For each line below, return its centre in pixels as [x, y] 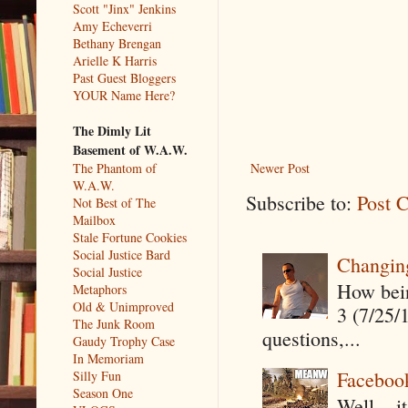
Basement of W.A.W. [130, 149]
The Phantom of [115, 168]
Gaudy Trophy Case [124, 341]
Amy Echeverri [112, 25]
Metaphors [100, 289]
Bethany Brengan [117, 43]
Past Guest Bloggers [124, 77]
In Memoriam [108, 358]
